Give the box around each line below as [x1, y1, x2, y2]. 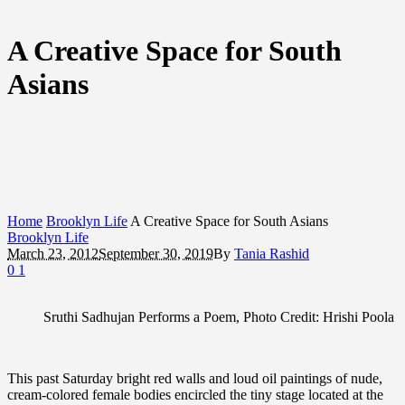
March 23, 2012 [7, 245, 99, 261]
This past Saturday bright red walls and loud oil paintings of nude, [7, 370, 382, 386]
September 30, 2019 [99, 245, 213, 261]
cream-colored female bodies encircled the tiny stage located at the [7, 386, 383, 402]
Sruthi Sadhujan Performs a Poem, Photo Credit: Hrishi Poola [43, 308, 394, 325]
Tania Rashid [234, 245, 309, 261]
